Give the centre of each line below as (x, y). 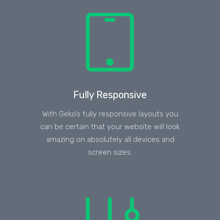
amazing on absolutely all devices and (110, 139)
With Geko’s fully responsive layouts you (110, 114)
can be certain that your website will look (110, 126)
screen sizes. (110, 152)
